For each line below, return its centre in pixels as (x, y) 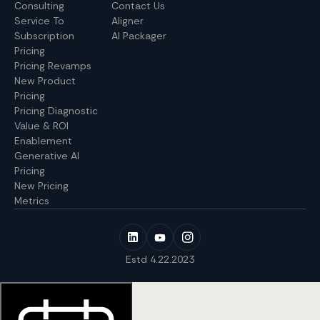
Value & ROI (41, 126)
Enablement (43, 141)
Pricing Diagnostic (56, 111)
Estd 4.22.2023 (160, 260)
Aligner (127, 21)
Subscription (44, 36)
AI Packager (139, 36)
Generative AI (47, 156)
